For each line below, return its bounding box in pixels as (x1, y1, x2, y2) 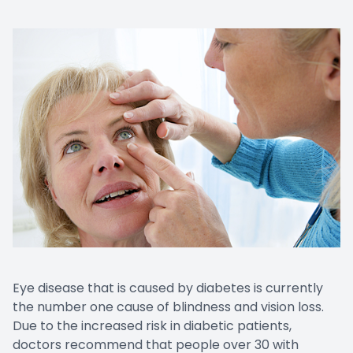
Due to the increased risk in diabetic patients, (13, 316, 292, 335)
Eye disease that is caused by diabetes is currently (13, 278, 323, 297)
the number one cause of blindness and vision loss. (13, 297, 324, 316)
